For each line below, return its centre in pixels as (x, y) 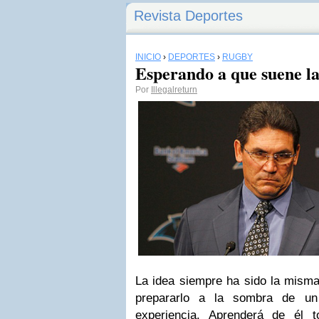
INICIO (148, 57)
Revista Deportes (188, 16)
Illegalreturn (174, 90)
